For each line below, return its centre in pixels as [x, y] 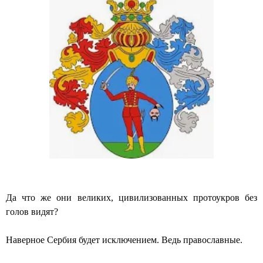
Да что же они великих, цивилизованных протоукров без [131, 198]
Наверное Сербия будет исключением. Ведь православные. [124, 240]
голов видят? [32, 212]
